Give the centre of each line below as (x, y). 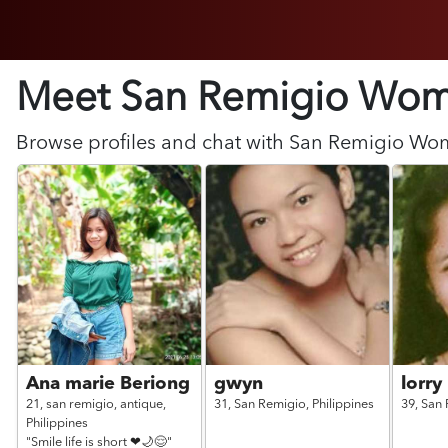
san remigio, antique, (106, 404)
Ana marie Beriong (108, 384)
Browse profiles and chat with (152, 144)
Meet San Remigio (187, 100)
